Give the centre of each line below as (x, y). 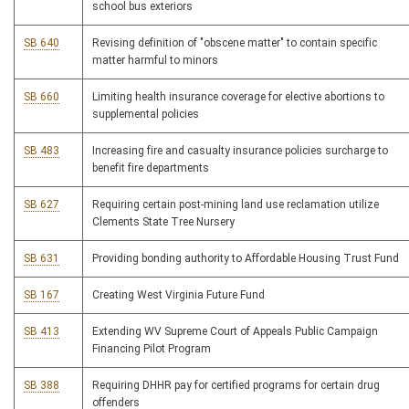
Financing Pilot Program (152, 349)
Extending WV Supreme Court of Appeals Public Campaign (235, 332)
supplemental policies (146, 115)
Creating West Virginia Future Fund (178, 295)
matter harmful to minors (155, 61)
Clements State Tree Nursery (163, 222)
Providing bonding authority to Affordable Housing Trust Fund (246, 259)
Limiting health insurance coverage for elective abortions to (238, 97)
